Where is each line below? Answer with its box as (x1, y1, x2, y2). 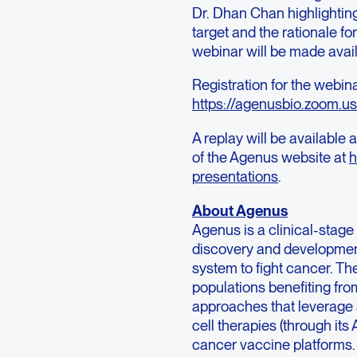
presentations (192, 167, 279, 185)
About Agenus (192, 201, 288, 219)
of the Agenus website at (192, 147, 350, 166)
